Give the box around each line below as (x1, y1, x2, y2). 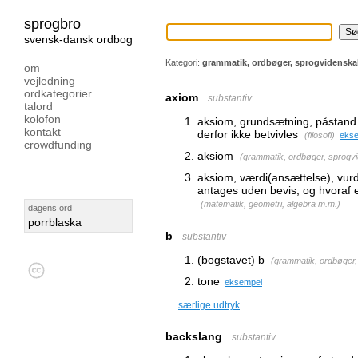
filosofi (308, 130, 332, 140)
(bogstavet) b (197, 253, 265, 266)
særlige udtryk (178, 300, 240, 311)
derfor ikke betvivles (197, 128, 298, 141)
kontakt (24, 125, 61, 138)
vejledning (24, 74, 75, 87)
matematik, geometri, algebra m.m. (204, 199, 337, 209)
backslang (165, 330, 222, 343)
